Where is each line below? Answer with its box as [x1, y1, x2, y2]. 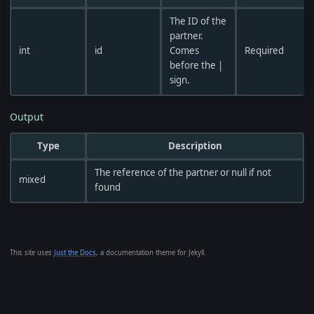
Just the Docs [54, 247, 96, 257]
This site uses [10, 247, 54, 257]
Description [168, 139, 222, 152]
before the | [169, 58, 223, 71]
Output [10, 109, 43, 123]
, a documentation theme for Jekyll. [96, 247, 206, 257]
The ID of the [169, 14, 226, 27]
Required [244, 43, 284, 57]
